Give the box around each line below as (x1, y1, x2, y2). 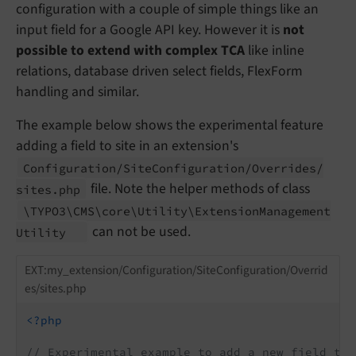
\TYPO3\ (23, 203, 74, 219)
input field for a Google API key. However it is (16, 20, 283, 41)
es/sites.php (24, 279, 87, 297)
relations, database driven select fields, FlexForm (16, 61, 303, 82)
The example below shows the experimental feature (16, 115, 323, 136)
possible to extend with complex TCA (16, 41, 245, 61)
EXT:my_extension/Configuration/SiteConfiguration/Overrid (24, 261, 328, 279)
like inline (245, 41, 304, 61)
